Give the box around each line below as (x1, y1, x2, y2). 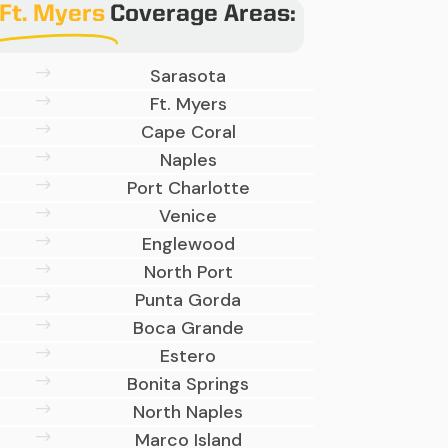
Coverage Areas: (110, 3, 297, 28)
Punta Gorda (135, 288, 242, 313)
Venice (159, 204, 218, 229)
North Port (143, 260, 233, 285)
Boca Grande (132, 316, 244, 341)
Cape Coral (140, 120, 236, 145)
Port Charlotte (126, 176, 250, 201)
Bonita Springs (127, 372, 250, 397)
